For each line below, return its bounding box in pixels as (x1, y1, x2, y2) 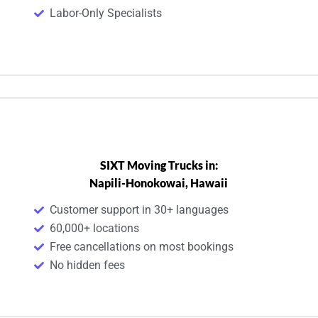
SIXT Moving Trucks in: (99, 158, 218, 172)
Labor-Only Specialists (50, 6, 163, 20)
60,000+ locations (50, 221, 140, 235)
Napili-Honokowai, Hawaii (89, 175, 229, 190)
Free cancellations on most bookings (50, 239, 234, 253)
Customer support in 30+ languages (50, 202, 229, 216)
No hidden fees (50, 258, 126, 272)
